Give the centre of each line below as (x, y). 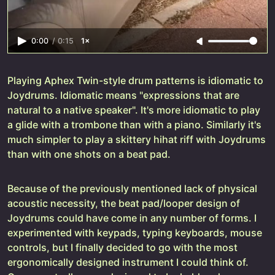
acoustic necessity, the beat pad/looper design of (124, 203)
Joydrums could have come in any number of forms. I (132, 218)
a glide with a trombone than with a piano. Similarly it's (134, 125)
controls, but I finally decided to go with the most (122, 247)
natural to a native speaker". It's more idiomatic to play (134, 110)
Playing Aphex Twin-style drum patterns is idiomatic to (135, 80)
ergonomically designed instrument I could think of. (128, 262)
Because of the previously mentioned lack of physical (132, 188)
